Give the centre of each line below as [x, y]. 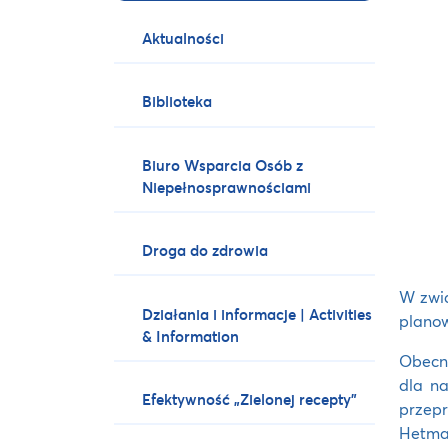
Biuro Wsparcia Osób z [223, 164]
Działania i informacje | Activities [257, 313]
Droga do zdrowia [205, 250]
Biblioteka [177, 101]
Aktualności [183, 38]
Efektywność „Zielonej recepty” [250, 398]
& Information [191, 335]
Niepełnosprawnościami [227, 186]
